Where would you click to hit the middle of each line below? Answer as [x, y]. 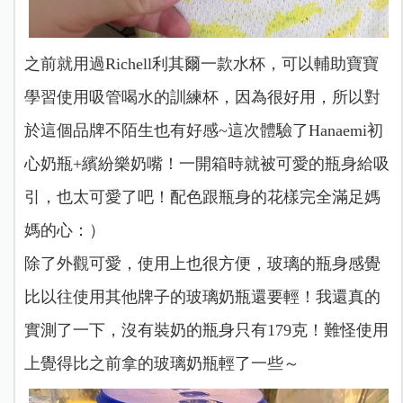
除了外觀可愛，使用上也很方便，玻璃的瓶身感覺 [202, 263]
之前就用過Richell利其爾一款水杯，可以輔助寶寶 [201, 63]
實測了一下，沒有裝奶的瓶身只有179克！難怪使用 [206, 330]
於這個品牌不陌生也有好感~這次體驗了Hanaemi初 [203, 130]
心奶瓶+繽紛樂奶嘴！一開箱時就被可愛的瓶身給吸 [206, 163]
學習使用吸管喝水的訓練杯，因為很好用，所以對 [202, 97]
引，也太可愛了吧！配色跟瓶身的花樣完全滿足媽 [202, 197]
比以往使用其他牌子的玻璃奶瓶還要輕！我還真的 [202, 296]
